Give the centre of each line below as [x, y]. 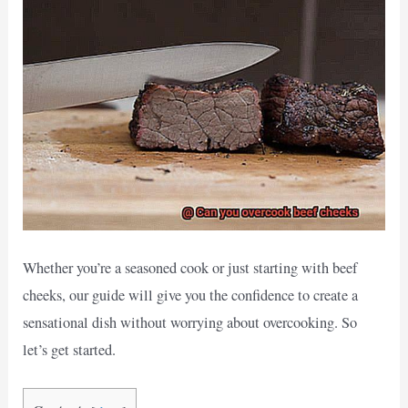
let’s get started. [70, 350]
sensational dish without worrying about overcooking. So [190, 323]
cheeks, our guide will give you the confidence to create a [191, 296]
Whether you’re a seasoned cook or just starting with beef [190, 268]
